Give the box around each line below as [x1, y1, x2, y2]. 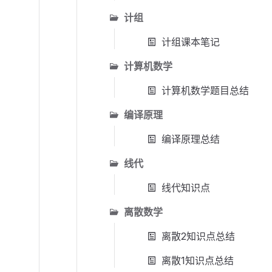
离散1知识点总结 [161, 254, 234, 267]
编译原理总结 [161, 133, 220, 145]
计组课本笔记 [161, 36, 220, 48]
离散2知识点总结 [161, 230, 235, 242]
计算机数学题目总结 [161, 84, 249, 97]
